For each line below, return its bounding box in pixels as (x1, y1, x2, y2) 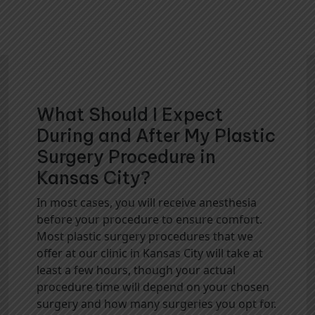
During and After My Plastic (37, 124, 276, 148)
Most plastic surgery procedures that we (37, 229, 253, 245)
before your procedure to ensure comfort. (37, 212, 262, 228)
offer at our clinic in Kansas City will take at (37, 245, 263, 262)
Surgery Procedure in (37, 146, 216, 169)
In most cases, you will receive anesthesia (37, 195, 257, 211)
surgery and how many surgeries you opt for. (37, 296, 276, 312)
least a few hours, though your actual (37, 262, 236, 278)
